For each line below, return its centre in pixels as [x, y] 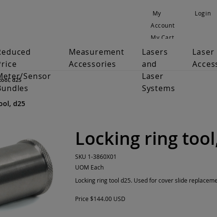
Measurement [97, 52]
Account [163, 25]
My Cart [162, 38]
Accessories [93, 64]
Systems [158, 88]
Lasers [155, 52]
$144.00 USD [108, 199]
